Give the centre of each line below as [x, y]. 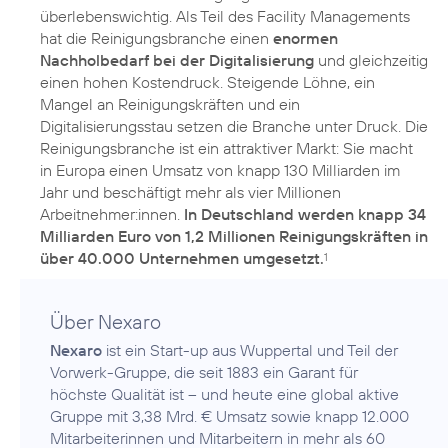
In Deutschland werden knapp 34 [305, 214]
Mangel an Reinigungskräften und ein [170, 104]
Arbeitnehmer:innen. [112, 214]
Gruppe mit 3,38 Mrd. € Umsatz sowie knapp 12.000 [229, 416]
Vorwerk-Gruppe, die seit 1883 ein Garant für [204, 372]
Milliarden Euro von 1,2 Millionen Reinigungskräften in [234, 236]
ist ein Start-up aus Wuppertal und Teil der [250, 350]
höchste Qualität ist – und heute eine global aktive [224, 394]
